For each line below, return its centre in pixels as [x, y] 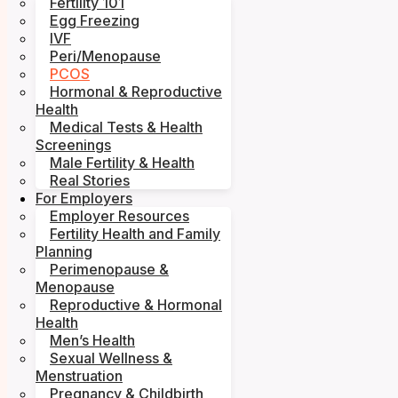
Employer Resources [119, 216]
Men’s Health [92, 341]
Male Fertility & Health [122, 163]
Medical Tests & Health [126, 127]
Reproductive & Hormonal [136, 305]
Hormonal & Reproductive [136, 92]
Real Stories [90, 181]
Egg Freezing [95, 21]
